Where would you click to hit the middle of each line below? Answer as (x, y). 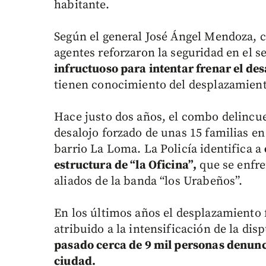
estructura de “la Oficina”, (126, 166)
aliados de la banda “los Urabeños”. (148, 182)
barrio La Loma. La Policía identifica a (159, 150)
